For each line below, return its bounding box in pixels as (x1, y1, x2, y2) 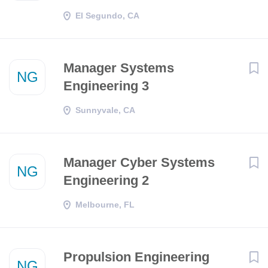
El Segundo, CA (75, 11, 139, 20)
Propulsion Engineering (63, 249, 209, 264)
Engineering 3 (63, 78, 149, 93)
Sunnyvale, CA (75, 105, 135, 115)
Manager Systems (63, 60, 174, 75)
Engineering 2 (63, 173, 149, 188)
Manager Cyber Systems (63, 155, 215, 170)
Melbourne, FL (75, 200, 135, 209)
